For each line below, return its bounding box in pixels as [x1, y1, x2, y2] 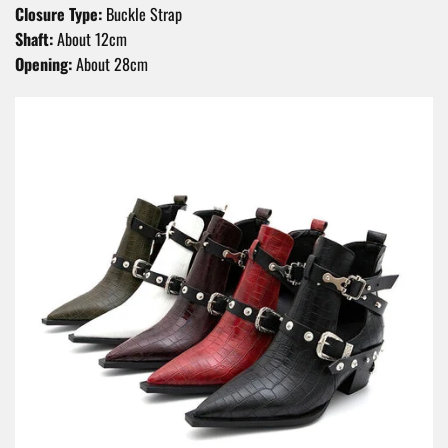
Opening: [15, 52, 72, 77]
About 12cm [53, 27, 127, 52]
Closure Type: [15, 2, 102, 27]
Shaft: [15, 27, 53, 52]
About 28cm [72, 52, 148, 77]
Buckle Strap [102, 2, 182, 27]
